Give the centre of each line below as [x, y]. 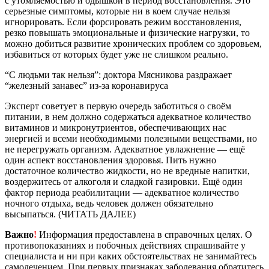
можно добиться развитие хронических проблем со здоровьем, [133, 43]
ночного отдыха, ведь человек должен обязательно [109, 203]
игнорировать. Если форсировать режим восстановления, [123, 22]
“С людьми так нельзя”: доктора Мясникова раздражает [118, 74]
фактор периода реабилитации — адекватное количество [122, 192]
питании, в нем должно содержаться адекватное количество [128, 116]
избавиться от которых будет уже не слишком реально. [118, 54]
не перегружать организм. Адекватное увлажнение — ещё [125, 149]
